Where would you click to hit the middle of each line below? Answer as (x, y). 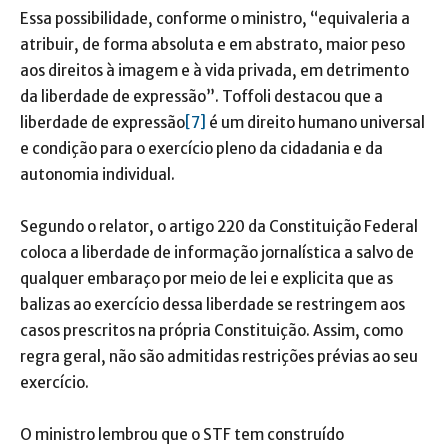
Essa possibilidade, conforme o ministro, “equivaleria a (215, 19)
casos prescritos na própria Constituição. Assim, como (211, 331)
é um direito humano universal (315, 123)
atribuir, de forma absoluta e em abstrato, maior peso (212, 45)
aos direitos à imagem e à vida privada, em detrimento (214, 71)
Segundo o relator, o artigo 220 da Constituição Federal (219, 227)
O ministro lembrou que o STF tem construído (182, 435)
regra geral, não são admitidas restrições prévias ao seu (219, 357)
